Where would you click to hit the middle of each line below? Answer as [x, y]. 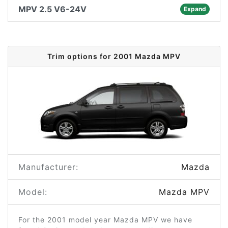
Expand [195, 9]
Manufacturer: [48, 167]
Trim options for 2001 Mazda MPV [114, 56]
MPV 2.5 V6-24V [52, 9]
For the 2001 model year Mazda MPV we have [105, 220]
